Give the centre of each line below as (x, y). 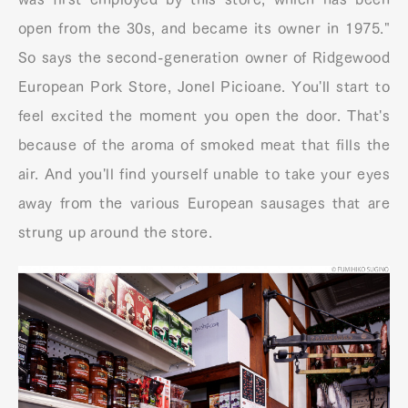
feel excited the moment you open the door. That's (204, 116)
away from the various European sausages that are (204, 204)
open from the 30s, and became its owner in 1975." (204, 29)
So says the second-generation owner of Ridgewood (204, 58)
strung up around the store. (116, 233)
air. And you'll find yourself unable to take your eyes (204, 174)
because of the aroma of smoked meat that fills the (204, 145)
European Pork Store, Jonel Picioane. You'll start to (204, 87)
